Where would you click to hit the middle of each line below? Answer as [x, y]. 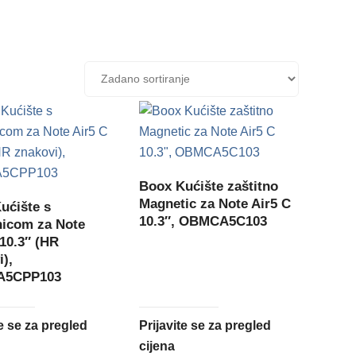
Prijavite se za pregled [205, 325]
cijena [157, 346]
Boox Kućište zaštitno [209, 186]
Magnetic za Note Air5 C [215, 203]
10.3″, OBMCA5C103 [203, 221]
